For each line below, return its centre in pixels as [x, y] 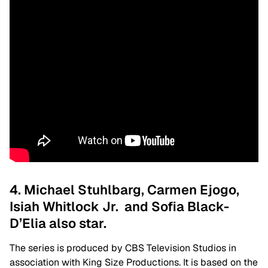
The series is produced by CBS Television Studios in [123, 248]
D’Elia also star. [58, 223]
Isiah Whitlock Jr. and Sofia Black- [119, 206]
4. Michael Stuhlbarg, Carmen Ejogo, [124, 190]
